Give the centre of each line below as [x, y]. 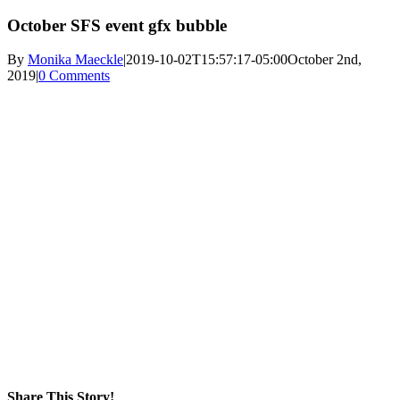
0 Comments [74, 76]
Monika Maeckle [75, 60]
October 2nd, [325, 60]
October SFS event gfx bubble [117, 25]
